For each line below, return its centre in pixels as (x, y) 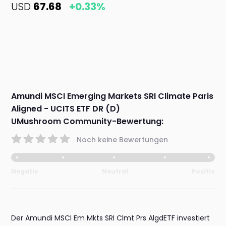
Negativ (25, 172)
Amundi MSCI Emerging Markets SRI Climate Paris (112, 96)
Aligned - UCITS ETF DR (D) (66, 109)
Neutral (115, 172)
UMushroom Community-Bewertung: (88, 122)
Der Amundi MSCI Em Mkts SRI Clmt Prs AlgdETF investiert (111, 218)
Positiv (203, 172)
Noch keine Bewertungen (123, 139)
